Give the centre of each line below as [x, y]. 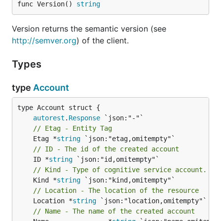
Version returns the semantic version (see [89, 29]
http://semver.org [44, 40]
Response [84, 118]
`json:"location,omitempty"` [151, 201]
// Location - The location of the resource [116, 190]
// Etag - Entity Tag [73, 128]
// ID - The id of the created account [106, 149]
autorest [49, 118]
